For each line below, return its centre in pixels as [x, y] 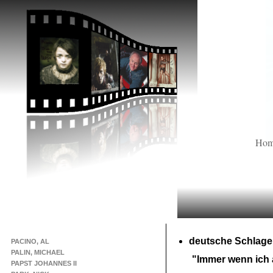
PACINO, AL [30, 241]
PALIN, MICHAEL [38, 252]
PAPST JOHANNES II [44, 263]
